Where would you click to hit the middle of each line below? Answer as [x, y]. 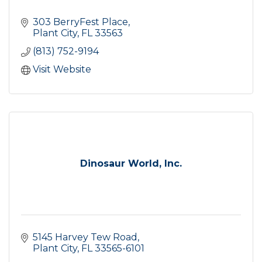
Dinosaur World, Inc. [131, 164]
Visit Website [62, 70]
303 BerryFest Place [80, 22]
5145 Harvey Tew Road [85, 237]
